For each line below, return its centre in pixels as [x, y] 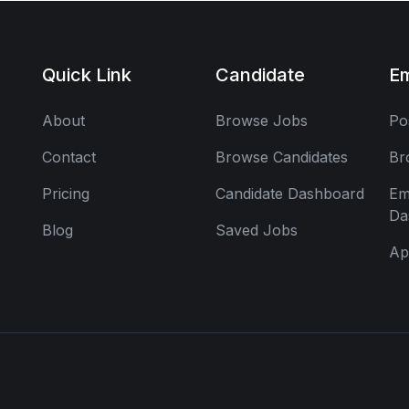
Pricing [66, 193]
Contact [69, 157]
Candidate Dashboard [290, 193]
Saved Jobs [257, 230]
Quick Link [87, 74]
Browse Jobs [262, 120]
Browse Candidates [282, 157]
